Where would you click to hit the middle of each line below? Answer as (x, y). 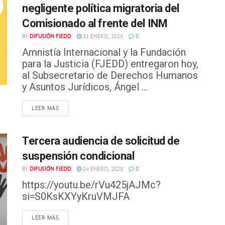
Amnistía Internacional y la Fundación (104, 52)
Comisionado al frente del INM (95, 23)
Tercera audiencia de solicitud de (101, 141)
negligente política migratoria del (101, 8)
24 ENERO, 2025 (102, 169)
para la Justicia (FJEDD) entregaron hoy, (110, 64)
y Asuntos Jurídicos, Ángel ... (85, 87)
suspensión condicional (78, 156)
